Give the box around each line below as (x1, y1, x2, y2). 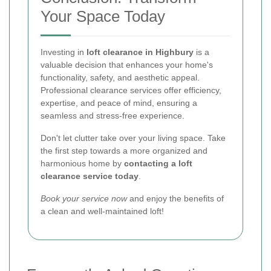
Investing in (41, 47, 87, 57)
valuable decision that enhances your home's (41, 59, 213, 70)
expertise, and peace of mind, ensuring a (41, 97, 197, 108)
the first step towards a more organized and (41, 145, 207, 155)
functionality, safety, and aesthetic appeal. (41, 72, 200, 82)
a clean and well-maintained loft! (41, 206, 164, 216)
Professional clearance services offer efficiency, (41, 85, 221, 95)
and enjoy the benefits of (127, 193, 224, 203)
